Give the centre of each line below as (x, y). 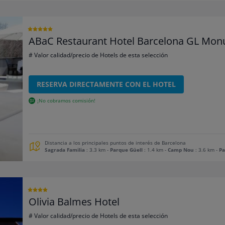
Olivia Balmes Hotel (74, 201)
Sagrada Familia (65, 150)
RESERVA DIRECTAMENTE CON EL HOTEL (106, 84)
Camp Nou (181, 150)
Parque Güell (127, 150)
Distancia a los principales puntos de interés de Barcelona (116, 143)
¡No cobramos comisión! (67, 100)
